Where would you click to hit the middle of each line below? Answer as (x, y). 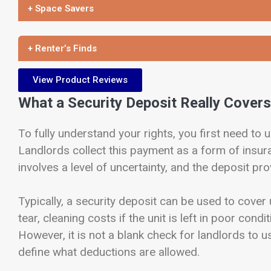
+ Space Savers (61, 8)
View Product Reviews (80, 80)
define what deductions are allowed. (109, 252)
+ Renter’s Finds (62, 48)
